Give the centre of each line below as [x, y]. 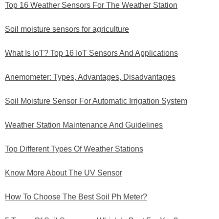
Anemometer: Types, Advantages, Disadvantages [90, 77]
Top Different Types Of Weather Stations [74, 149]
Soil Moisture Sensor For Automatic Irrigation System [96, 101]
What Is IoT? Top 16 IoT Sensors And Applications [91, 53]
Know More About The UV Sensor [64, 173]
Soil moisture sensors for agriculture [67, 29]
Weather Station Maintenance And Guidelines [84, 125]
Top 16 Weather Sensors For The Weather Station [91, 5]
